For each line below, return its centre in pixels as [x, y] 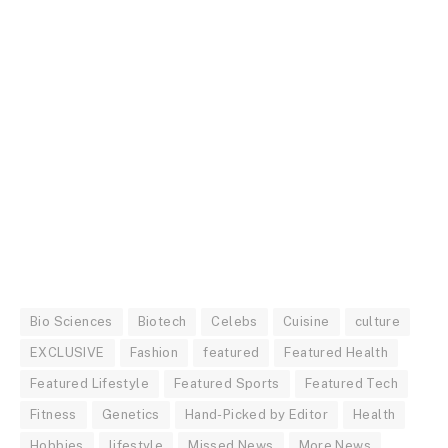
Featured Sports [227, 384]
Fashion [154, 353]
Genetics [130, 415]
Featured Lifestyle [90, 384]
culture [377, 322]
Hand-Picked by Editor [256, 415]
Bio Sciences [71, 322]
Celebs [234, 322]
